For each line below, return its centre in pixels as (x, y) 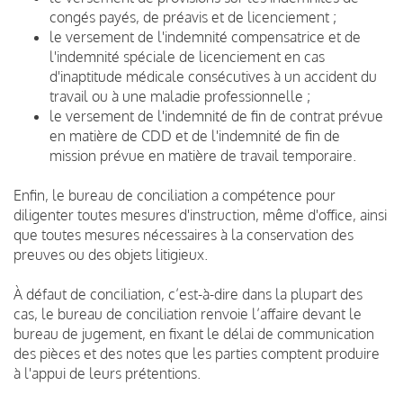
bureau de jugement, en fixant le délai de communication (194, 333)
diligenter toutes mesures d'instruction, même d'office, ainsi (200, 215)
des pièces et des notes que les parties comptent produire (197, 353)
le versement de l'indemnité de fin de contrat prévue (216, 116)
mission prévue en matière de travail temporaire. (203, 155)
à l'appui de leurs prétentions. (107, 373)
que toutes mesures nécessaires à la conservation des (184, 234)
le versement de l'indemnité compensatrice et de (205, 36)
